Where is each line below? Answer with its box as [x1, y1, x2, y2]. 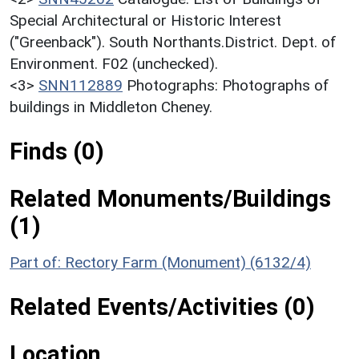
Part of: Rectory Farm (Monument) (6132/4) [10, 253, 311, 272]
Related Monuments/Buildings [10, 185, 331, 213]
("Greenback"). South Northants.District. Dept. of [10, 33, 337, 52]
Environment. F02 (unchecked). [10, 54, 218, 74]
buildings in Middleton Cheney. [10, 98, 212, 117]
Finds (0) [10, 138, 104, 166]
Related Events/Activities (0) [10, 293, 315, 321]
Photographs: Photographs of [127, 76, 329, 95]
